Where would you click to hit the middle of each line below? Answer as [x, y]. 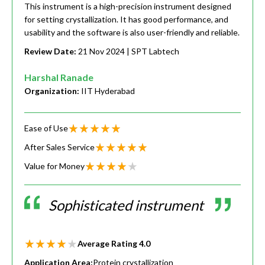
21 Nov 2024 [101, 51]
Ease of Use [46, 128]
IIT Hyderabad [108, 91]
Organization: [53, 91]
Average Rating [108, 244]
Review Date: [51, 51]
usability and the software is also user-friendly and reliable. [132, 33]
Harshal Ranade [59, 77]
